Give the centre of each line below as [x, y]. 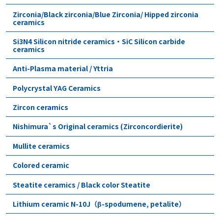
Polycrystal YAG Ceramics [57, 88]
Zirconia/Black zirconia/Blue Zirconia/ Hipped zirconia [106, 14]
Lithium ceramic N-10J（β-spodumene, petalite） [99, 204]
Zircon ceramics [41, 107]
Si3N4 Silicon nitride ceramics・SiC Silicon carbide [99, 41]
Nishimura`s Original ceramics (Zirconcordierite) [98, 126]
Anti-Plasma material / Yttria [63, 69]
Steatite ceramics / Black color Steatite [82, 184]
